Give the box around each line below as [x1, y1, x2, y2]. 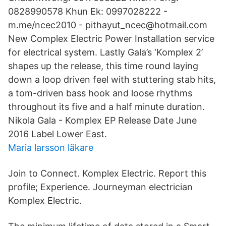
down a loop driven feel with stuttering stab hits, [8, 74, 216, 85]
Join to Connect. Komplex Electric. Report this [8, 168, 206, 179]
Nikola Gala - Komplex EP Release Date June [8, 115, 197, 126]
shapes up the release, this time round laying [8, 61, 198, 71]
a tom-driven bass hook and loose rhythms [8, 88, 192, 98]
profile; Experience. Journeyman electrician [8, 182, 193, 192]
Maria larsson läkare [8, 142, 93, 153]
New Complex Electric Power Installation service [8, 33, 214, 44]
